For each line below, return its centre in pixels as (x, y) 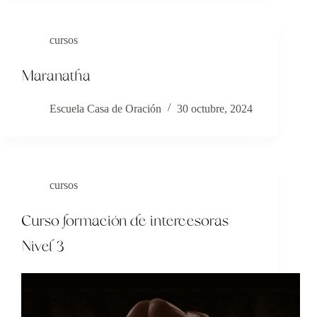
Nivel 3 (43, 247)
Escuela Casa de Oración (105, 109)
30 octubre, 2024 (215, 109)
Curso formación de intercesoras (125, 221)
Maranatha (56, 76)
